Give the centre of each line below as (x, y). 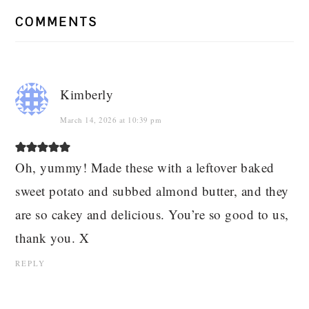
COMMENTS (57, 22)
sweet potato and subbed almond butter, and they (152, 191)
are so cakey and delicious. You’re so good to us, (152, 215)
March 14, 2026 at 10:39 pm (111, 120)
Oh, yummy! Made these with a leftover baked (145, 168)
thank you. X (52, 238)
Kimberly (87, 94)
